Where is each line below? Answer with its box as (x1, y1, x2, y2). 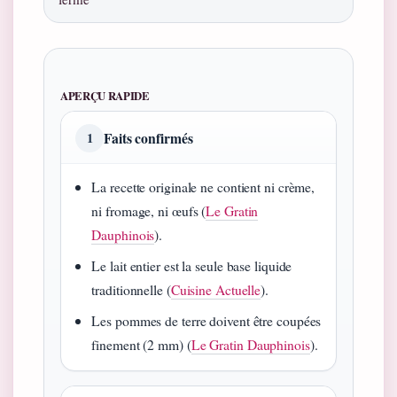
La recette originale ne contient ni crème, (91, 176, 315, 196)
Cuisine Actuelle (170, 279, 261, 299)
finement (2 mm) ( (91, 334, 191, 354)
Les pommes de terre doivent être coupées (91, 310, 322, 330)
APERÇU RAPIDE (60, 87, 150, 104)
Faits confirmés (104, 127, 193, 148)
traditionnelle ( (91, 279, 171, 299)
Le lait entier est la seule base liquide (91, 255, 292, 275)
